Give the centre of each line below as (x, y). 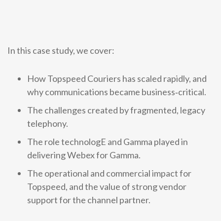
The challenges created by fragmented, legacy (116, 110)
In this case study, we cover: (61, 50)
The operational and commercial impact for (109, 173)
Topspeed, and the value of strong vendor (107, 186)
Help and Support (121, 17)
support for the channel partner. (89, 200)
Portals (167, 17)
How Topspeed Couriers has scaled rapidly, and (117, 78)
